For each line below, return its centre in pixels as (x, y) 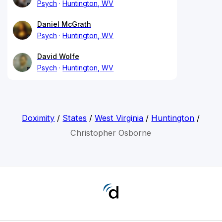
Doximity (38, 118)
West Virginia (119, 118)
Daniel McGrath (64, 24)
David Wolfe (58, 56)
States (75, 118)
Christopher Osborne (111, 133)
